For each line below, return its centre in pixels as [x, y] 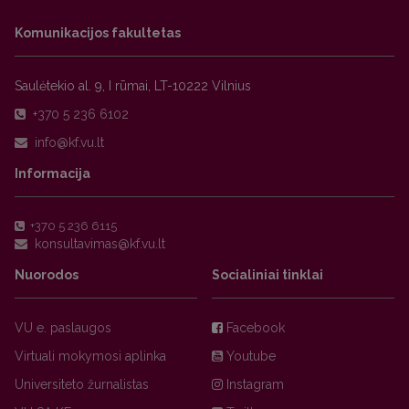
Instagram [253, 384]
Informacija [52, 173]
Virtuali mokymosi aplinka [90, 356]
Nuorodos [47, 275]
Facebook [254, 328]
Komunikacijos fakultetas [98, 33]
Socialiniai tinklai [267, 275]
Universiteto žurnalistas [82, 384]
